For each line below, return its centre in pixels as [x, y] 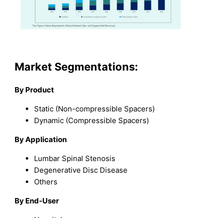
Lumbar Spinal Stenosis [75, 159]
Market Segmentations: [77, 66]
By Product [35, 90]
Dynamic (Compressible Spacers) [92, 121]
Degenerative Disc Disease [81, 170]
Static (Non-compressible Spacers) [95, 109]
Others [46, 182]
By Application [41, 140]
